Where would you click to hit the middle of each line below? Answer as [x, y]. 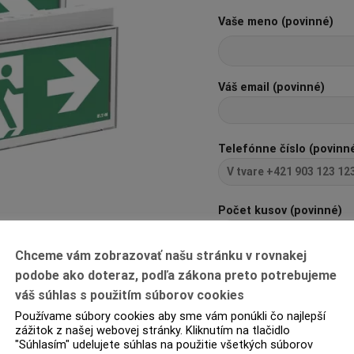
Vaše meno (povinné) [275, 21]
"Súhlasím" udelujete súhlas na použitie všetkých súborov [164, 344]
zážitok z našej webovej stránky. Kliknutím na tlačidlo [153, 330]
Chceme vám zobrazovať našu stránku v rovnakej [161, 255]
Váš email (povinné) [271, 88]
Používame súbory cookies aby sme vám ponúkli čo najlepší [170, 316]
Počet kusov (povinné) [280, 210]
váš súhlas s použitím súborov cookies [130, 295]
